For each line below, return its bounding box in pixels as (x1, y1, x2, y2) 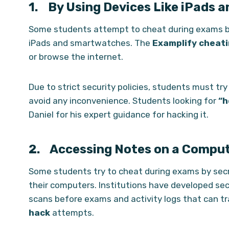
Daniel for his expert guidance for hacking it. (29, 109, 209, 120)
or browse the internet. (29, 51, 125, 62)
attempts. (52, 207, 94, 218)
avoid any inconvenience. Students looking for (29, 95, 218, 106)
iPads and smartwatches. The (29, 37, 150, 48)
